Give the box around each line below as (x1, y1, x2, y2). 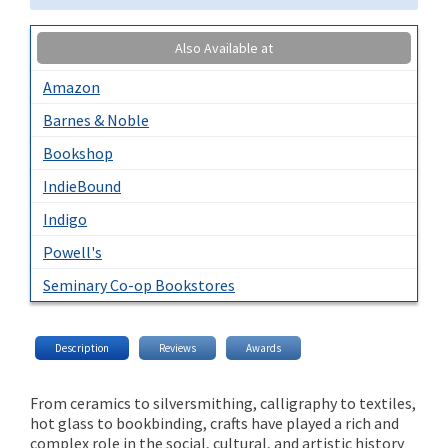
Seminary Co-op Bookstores (43, 275, 235, 295)
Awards (246, 341, 281, 355)
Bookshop (43, 143, 113, 163)
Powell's (43, 242, 102, 262)
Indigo (43, 209, 87, 229)
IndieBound (43, 176, 121, 196)
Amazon (43, 77, 100, 97)
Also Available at (175, 39, 273, 57)
